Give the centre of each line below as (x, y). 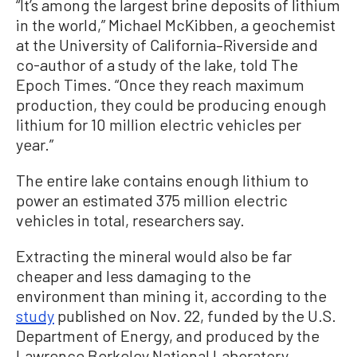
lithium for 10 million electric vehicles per (159, 124)
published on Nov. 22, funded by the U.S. (195, 315)
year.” (35, 144)
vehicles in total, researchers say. (130, 220)
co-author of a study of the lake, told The (157, 64)
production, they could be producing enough (171, 104)
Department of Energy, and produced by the (168, 335)
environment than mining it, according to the (171, 295)
